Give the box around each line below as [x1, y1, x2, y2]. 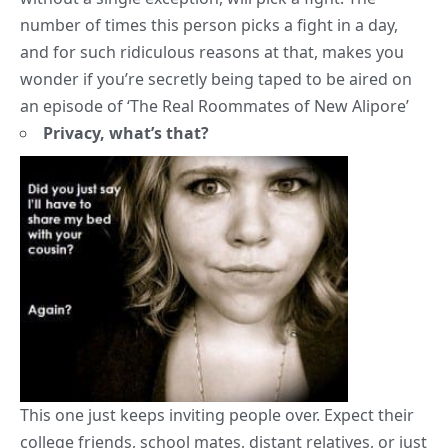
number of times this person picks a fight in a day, [20, 14, 398, 37]
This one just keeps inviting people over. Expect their [20, 404, 414, 427]
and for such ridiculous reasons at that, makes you [20, 41, 404, 64]
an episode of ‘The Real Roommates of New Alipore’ [20, 95, 409, 118]
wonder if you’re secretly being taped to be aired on [20, 68, 412, 91]
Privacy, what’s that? [43, 122, 209, 145]
